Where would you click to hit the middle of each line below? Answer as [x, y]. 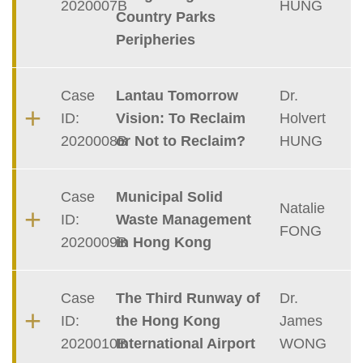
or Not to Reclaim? [180, 141]
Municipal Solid [169, 197]
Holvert [303, 119]
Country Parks [165, 17]
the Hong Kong [168, 321]
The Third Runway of [188, 299]
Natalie [303, 209]
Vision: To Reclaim [180, 119]
